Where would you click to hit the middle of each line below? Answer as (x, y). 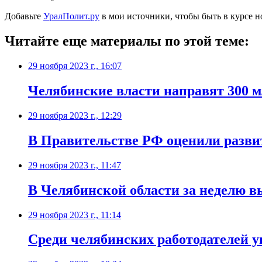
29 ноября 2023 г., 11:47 (75, 165)
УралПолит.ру (71, 16)
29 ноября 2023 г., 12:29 (75, 115)
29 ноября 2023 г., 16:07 (75, 66)
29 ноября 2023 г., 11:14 (75, 215)
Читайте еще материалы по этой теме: (127, 41)
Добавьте (24, 16)
